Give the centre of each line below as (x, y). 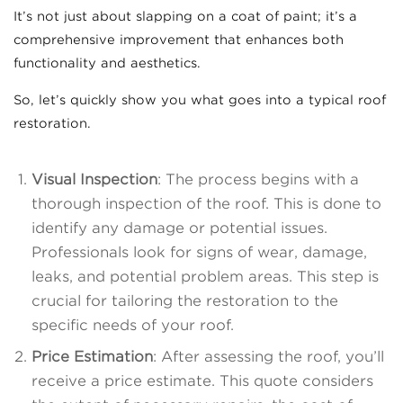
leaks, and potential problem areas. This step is (205, 276)
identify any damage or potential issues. (179, 228)
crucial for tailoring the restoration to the (185, 300)
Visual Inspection (94, 179)
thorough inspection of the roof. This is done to (206, 203)
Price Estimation (92, 356)
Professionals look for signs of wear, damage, (199, 252)
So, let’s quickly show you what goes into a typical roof (200, 99)
